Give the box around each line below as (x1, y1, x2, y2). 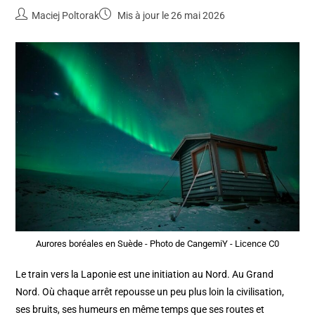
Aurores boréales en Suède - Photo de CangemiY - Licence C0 (36, 238, 279, 250)
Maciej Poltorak (32, 10, 100, 22)
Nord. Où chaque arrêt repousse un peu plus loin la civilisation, (15, 286, 285, 298)
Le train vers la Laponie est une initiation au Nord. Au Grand (15, 269, 274, 281)
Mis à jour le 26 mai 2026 (115, 10, 226, 22)
